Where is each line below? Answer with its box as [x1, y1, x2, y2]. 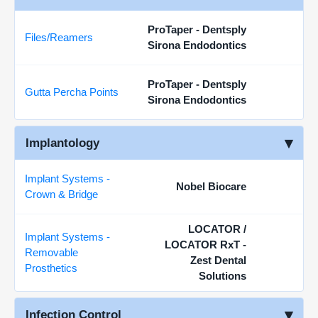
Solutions [199, 270, 246, 282]
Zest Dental [190, 254, 246, 266]
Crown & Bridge [25, 188, 98, 200]
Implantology [26, 136, 99, 150]
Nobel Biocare [176, 180, 246, 192]
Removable [25, 246, 78, 258]
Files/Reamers [25, 31, 93, 43]
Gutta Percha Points [25, 86, 119, 98]
